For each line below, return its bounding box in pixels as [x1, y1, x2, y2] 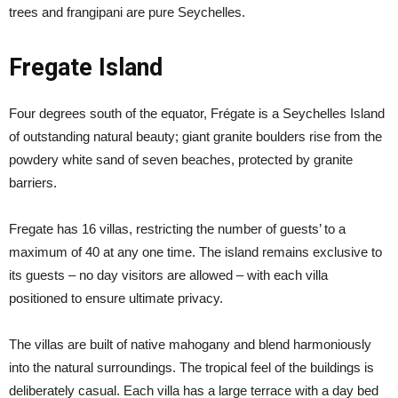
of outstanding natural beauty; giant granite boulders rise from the [9, 129, 382, 144]
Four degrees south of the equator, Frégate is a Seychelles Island [9, 106, 385, 121]
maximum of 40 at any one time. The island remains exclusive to [9, 244, 382, 259]
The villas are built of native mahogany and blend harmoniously [9, 337, 371, 352]
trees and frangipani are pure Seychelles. [9, 4, 245, 20]
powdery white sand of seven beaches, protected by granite [9, 152, 353, 167]
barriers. [9, 175, 57, 190]
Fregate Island [9, 53, 163, 82]
